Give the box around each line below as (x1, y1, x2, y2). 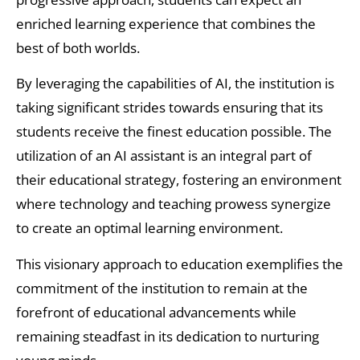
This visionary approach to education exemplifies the (16, 254, 343, 273)
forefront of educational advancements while (16, 302, 297, 321)
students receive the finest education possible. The (16, 122, 332, 141)
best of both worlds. (16, 39, 140, 58)
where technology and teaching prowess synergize (16, 194, 331, 214)
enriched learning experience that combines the (16, 14, 316, 34)
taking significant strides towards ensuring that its (16, 98, 323, 117)
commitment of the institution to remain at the (16, 278, 308, 297)
